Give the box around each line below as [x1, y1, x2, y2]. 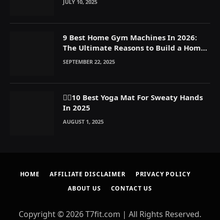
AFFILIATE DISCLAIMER [49, 169, 126, 178]
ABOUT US [67, 184, 101, 192]
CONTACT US [110, 184, 153, 192]
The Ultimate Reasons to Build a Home [63, 42, 205, 53]
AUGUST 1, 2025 [63, 117, 104, 125]
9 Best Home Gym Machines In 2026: [63, 32, 197, 42]
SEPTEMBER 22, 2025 [63, 57, 115, 65]
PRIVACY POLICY [135, 169, 191, 178]
